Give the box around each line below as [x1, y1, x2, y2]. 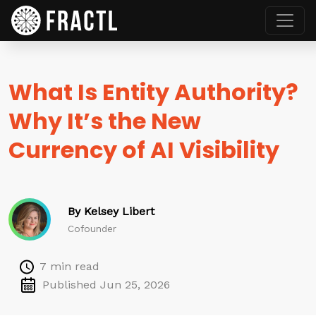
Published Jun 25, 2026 [42, 278, 170, 291]
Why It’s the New [8, 105, 201, 137]
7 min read [39, 260, 99, 273]
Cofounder [68, 223, 116, 234]
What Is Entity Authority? [8, 76, 298, 108]
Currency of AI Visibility [8, 134, 279, 166]
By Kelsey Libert [68, 205, 154, 218]
